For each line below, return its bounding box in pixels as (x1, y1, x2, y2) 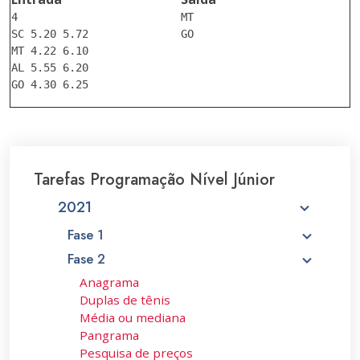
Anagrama (80, 274, 139, 290)
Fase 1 (67, 225, 104, 244)
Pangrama (80, 327, 139, 343)
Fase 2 (67, 249, 105, 268)
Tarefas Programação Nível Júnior (34, 168, 275, 191)
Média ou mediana (80, 309, 186, 325)
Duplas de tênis (80, 292, 170, 308)
